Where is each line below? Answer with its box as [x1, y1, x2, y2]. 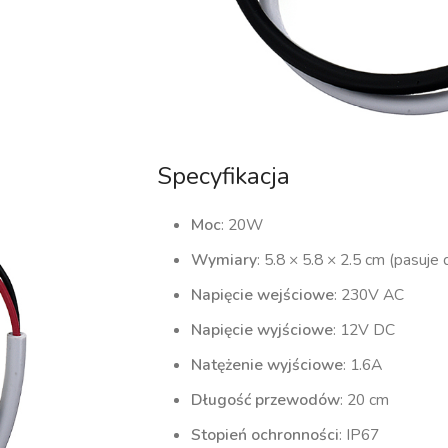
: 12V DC [333, 318, 396, 341]
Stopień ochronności [191, 423, 340, 446]
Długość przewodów [191, 388, 341, 411]
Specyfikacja [157, 159, 291, 192]
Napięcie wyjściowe [191, 318, 334, 341]
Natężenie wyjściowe [191, 353, 344, 376]
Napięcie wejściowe [191, 283, 335, 306]
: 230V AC [334, 283, 405, 306]
